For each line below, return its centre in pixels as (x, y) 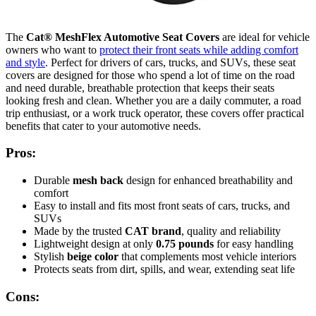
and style (25, 62)
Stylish (50, 257)
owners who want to (53, 49)
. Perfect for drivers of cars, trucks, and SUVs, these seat (170, 62)
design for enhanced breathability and (208, 181)
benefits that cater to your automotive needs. (103, 126)
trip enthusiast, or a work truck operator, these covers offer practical (155, 113)
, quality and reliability (231, 231)
